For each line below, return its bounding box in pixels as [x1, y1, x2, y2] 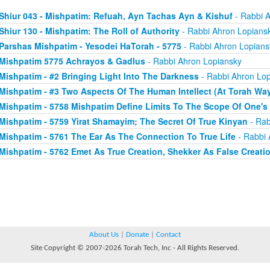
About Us [89, 231, 119, 239]
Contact [156, 231, 181, 239]
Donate [126, 231, 149, 239]
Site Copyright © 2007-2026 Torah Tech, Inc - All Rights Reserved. [31, 244, 239, 252]
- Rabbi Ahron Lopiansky [145, 55, 242, 67]
